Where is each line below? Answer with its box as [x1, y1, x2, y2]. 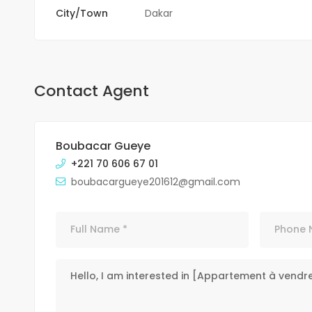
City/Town [55, 6, 108, 20]
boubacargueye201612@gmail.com [70, 174, 240, 189]
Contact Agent [33, 79, 149, 102]
